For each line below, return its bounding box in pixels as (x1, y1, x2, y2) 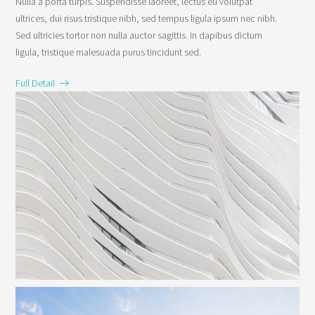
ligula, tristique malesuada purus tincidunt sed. (15, 45, 202, 58)
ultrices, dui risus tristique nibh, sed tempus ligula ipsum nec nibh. (15, 11, 278, 25)
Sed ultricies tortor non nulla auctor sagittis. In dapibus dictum (15, 28, 263, 41)
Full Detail (15, 76, 60, 89)
